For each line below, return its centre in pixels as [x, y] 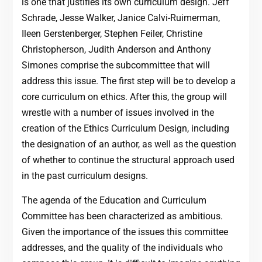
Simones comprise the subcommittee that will [116, 65]
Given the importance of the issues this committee [125, 232]
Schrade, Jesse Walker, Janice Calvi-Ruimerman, [120, 18]
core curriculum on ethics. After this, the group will [124, 97]
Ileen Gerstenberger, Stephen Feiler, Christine [112, 34]
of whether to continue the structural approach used [128, 160]
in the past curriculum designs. [85, 176]
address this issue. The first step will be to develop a [128, 81]
